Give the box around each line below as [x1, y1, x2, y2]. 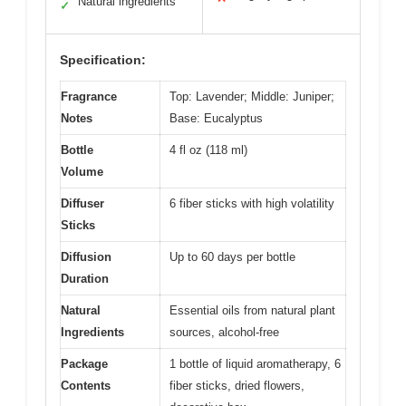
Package [61, 357, 108, 371]
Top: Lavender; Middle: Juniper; [169, 90, 334, 103]
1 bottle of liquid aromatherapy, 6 [169, 357, 341, 371]
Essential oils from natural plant [169, 304, 335, 317]
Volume [61, 165, 103, 179]
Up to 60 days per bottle [169, 250, 295, 264]
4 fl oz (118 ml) [169, 143, 247, 157]
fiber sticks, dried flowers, [169, 379, 304, 392]
